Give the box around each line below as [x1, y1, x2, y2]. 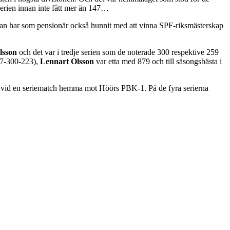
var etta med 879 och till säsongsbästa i [94, 56, 222, 66]
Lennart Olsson [38, 56, 94, 66]
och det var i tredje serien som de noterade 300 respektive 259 [19, 47, 219, 56]
